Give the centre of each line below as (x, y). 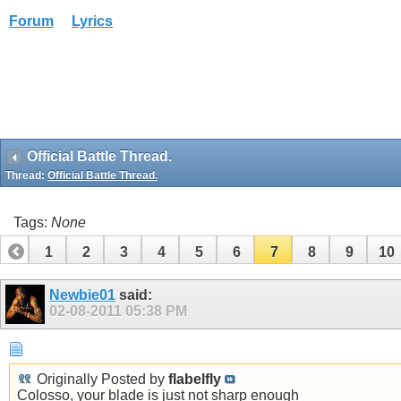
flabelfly (195, 380)
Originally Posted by (101, 380)
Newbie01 (82, 295)
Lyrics (92, 21)
